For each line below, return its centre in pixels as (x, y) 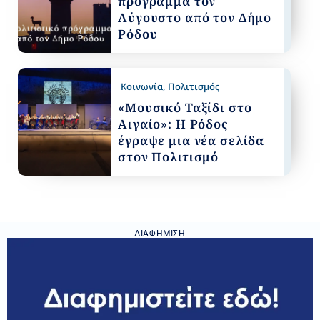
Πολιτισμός (194, 87)
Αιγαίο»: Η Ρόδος (173, 124)
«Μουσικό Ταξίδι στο (185, 108)
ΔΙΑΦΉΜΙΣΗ (160, 234)
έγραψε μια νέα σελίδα (191, 141)
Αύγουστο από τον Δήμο (195, 18)
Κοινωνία (142, 87)
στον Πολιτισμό (169, 157)
